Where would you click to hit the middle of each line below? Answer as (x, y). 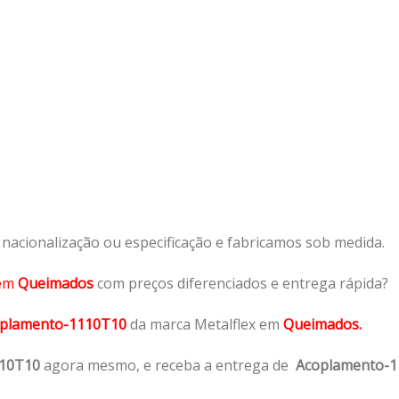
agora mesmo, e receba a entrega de (168, 365)
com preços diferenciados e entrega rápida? (243, 283)
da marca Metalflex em (205, 324)
